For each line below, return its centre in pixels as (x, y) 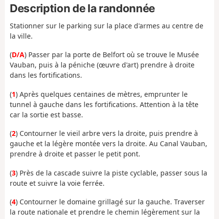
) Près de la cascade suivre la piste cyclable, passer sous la (111, 173)
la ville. (21, 36)
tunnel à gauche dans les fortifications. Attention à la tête (104, 104)
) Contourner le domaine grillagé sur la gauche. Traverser (110, 202)
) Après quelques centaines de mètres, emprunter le (102, 94)
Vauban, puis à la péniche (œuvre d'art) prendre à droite (102, 65)
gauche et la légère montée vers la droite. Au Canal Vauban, (109, 144)
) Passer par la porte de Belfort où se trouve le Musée (112, 55)
